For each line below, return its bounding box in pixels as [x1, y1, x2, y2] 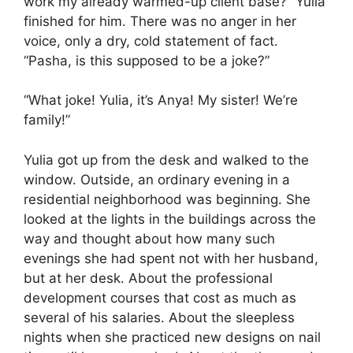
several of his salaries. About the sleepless [24, 309, 295, 325]
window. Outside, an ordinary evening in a [24, 171, 290, 188]
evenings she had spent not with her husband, [24, 250, 318, 266]
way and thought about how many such [24, 230, 275, 247]
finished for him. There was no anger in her [24, 13, 296, 29]
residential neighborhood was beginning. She [24, 191, 310, 207]
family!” [24, 112, 70, 128]
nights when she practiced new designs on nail [24, 329, 321, 345]
